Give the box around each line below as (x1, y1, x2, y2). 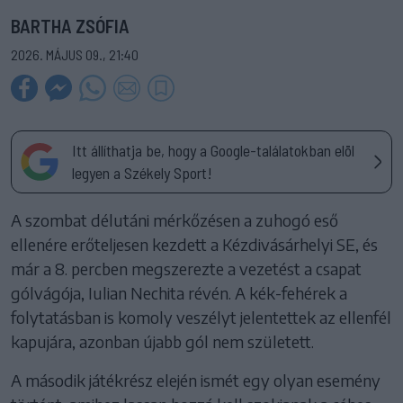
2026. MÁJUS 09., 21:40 (11, 45, 139, 63)
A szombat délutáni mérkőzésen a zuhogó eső (11, 209, 338, 230)
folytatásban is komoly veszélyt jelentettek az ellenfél (11, 306, 391, 327)
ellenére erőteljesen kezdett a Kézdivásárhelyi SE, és (11, 233, 378, 255)
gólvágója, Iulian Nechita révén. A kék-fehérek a (11, 282, 347, 303)
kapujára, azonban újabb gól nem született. (11, 330, 314, 352)
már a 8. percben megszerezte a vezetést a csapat (11, 257, 362, 279)
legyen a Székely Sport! (72, 162, 212, 183)
